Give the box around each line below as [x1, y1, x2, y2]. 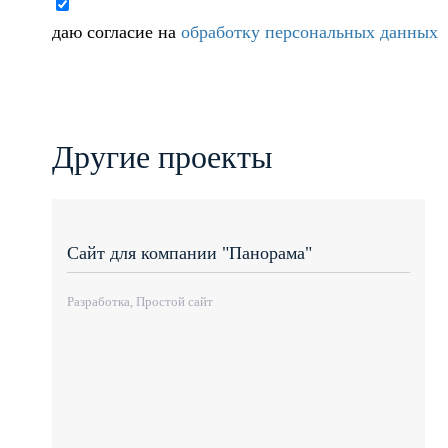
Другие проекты [52, 138, 273, 175]
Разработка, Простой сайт [67, 294, 213, 310]
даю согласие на [52, 21, 181, 42]
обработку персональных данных [181, 21, 438, 42]
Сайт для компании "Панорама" [67, 242, 312, 263]
